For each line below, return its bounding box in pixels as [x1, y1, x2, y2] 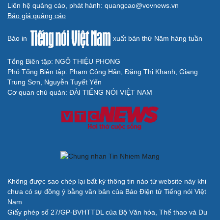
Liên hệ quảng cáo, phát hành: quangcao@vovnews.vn [7, 1, 179, 9]
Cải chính [7, 43, 39, 51]
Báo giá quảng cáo [7, 11, 66, 20]
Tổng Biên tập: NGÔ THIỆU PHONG [7, 57, 120, 66]
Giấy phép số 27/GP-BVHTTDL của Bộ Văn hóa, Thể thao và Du [7, 208, 207, 216]
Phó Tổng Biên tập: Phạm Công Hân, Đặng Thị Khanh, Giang [7, 68, 198, 76]
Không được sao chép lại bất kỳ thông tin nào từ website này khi [7, 177, 206, 185]
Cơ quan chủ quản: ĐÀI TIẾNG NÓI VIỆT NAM [7, 88, 152, 97]
